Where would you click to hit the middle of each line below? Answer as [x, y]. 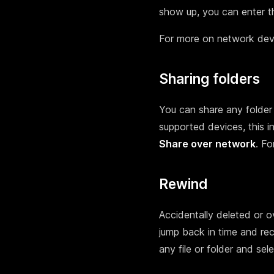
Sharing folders [209, 79]
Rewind [183, 184]
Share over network [207, 144]
